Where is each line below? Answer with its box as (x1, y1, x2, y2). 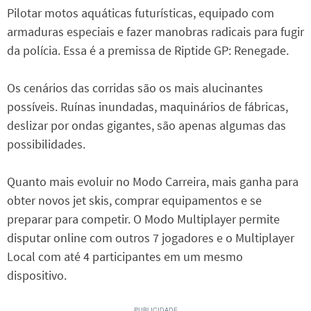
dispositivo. (7, 267, 67, 284)
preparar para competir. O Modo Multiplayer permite (7, 211, 280, 228)
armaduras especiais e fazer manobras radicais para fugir (7, 24, 304, 40)
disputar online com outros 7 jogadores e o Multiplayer (7, 230, 294, 246)
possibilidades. (7, 136, 85, 153)
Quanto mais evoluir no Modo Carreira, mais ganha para (7, 174, 299, 190)
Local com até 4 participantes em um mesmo (7, 249, 243, 265)
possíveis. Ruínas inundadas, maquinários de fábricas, (7, 99, 288, 115)
